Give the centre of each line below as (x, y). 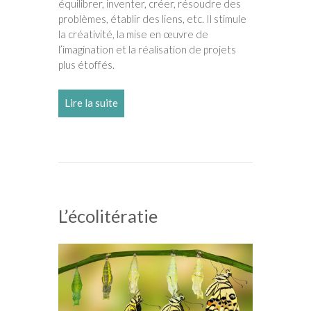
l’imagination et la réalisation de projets (147, 50)
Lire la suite (91, 103)
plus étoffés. (86, 65)
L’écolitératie (108, 216)
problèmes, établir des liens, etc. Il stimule (152, 19)
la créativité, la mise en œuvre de (133, 34)
